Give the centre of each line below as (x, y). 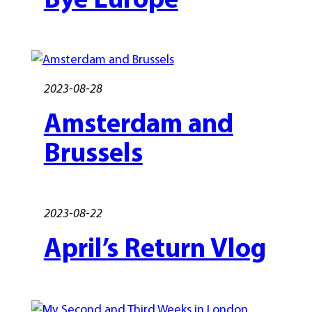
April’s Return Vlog (155, 248)
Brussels (93, 151)
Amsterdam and (138, 122)
